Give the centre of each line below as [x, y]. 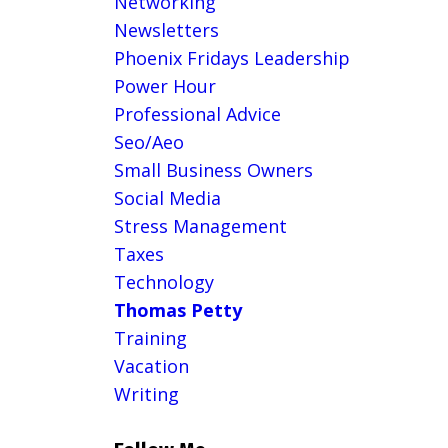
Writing [146, 394]
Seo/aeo [148, 142]
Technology [163, 282]
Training [150, 338]
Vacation [151, 366]
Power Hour [164, 86]
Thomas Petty [177, 310]
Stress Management [200, 226]
